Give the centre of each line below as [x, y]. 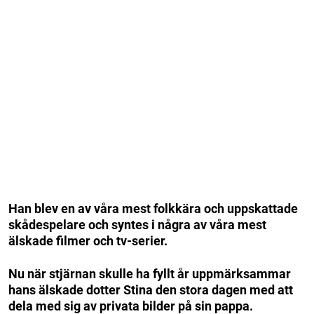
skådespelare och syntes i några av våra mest [137, 224]
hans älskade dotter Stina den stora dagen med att [151, 289]
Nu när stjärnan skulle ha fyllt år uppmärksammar [150, 273]
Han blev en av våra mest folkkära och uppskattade [153, 208]
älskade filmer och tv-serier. [88, 240]
